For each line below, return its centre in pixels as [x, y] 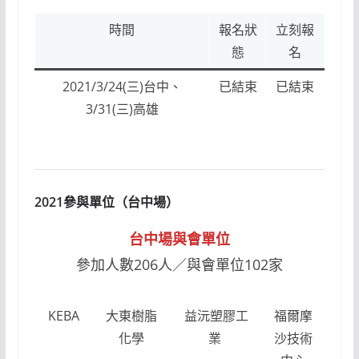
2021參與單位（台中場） [106, 202]
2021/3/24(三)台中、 [122, 86]
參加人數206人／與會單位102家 [179, 264]
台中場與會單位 [179, 238]
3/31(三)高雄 [122, 109]
